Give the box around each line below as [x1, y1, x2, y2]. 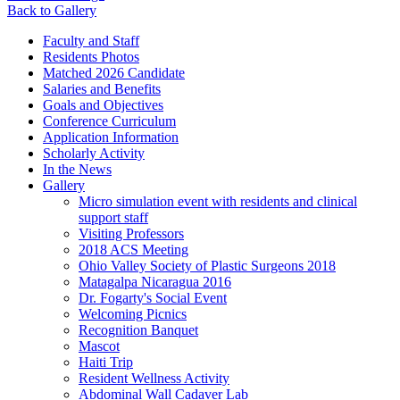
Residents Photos [43, 48, 139, 64]
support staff [79, 209, 148, 225]
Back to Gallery [7, 2, 96, 18]
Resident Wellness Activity [79, 370, 229, 386]
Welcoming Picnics [79, 305, 187, 321]
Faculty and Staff [43, 32, 139, 48]
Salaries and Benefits [43, 80, 161, 96]
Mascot [79, 337, 120, 354]
